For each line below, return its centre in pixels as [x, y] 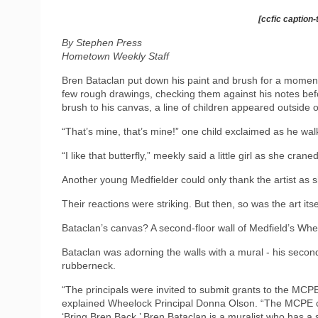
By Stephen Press [102, 42]
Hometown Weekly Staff [115, 56]
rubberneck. [89, 265]
